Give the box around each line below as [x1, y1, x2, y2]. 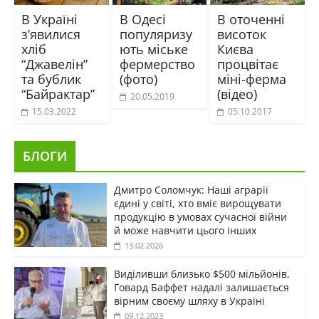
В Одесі [119, 10, 166, 28]
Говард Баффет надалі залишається [113, 280, 289, 294]
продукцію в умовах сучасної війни [113, 209, 287, 224]
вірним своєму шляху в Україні [113, 293, 265, 308]
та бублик [21, 70, 81, 88]
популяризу [119, 25, 192, 43]
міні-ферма [217, 70, 287, 88]
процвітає [217, 55, 279, 73]
